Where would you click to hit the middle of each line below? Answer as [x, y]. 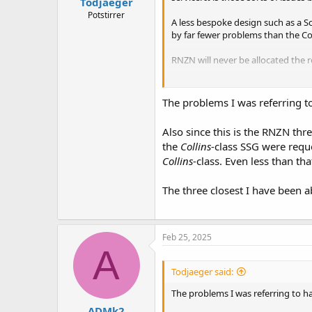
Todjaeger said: [202, 271]
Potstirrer [106, 15]
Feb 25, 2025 [187, 237]
